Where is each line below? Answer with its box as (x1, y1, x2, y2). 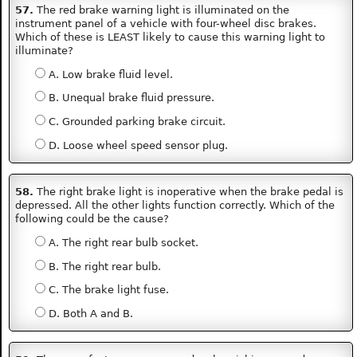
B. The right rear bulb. (45, 260, 161, 273)
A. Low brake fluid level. (45, 68, 173, 80)
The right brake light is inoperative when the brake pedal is (33, 185, 344, 198)
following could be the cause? (15, 212, 170, 225)
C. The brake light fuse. (45, 284, 169, 296)
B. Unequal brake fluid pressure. (45, 92, 214, 104)
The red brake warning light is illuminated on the (33, 3, 290, 16)
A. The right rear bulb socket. (45, 236, 198, 249)
